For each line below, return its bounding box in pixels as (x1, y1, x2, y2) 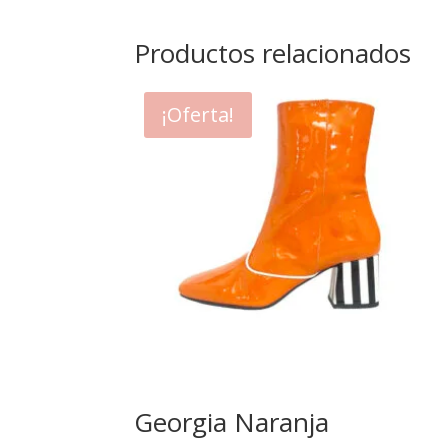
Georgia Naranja (134, 403, 330, 440)
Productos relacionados (134, 35, 412, 72)
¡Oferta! (162, 101, 235, 129)
